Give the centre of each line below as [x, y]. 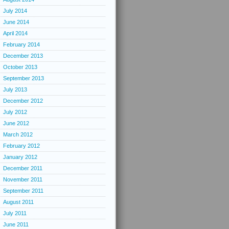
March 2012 [18, 134]
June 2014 [16, 22]
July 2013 [15, 89]
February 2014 [21, 44]
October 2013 [20, 67]
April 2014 [15, 33]
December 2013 [23, 56]
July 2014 [15, 11]
